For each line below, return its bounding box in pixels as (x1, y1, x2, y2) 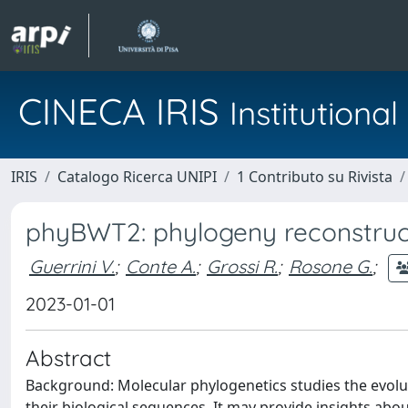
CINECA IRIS (18, 88, 229, 134)
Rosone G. (289, 254, 372, 278)
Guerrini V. (29, 254, 115, 278)
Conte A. (126, 254, 196, 278)
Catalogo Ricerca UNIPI (57, 167, 217, 187)
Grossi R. (207, 254, 278, 278)
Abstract (25, 344, 111, 372)
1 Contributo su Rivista (237, 167, 393, 187)
